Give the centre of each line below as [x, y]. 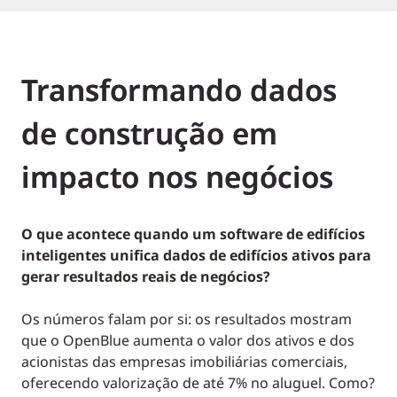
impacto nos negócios [177, 177]
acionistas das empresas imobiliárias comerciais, [184, 362]
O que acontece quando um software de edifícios [193, 234]
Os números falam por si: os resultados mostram [187, 319]
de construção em [149, 134]
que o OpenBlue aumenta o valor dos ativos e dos [188, 341]
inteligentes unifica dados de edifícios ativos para [196, 256]
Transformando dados [179, 90]
